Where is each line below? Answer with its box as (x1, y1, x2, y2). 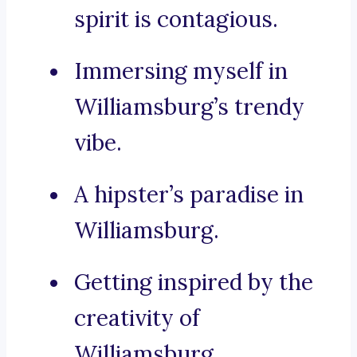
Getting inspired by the (74, 268, 313, 297)
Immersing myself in (74, 57, 288, 86)
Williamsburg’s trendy (74, 92, 304, 122)
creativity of (74, 304, 200, 333)
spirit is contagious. (74, 5, 278, 34)
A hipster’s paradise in (74, 180, 304, 210)
